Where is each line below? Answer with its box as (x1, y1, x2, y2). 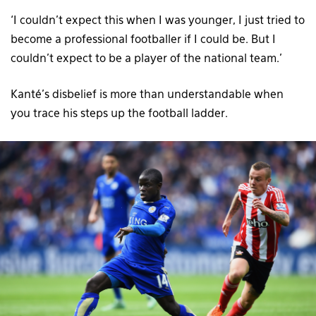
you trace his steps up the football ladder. (11, 109, 228, 121)
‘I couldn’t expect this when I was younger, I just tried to (11, 16, 305, 28)
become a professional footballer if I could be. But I (11, 35, 276, 47)
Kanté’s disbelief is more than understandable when (11, 90, 284, 102)
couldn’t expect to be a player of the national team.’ (11, 54, 282, 66)
